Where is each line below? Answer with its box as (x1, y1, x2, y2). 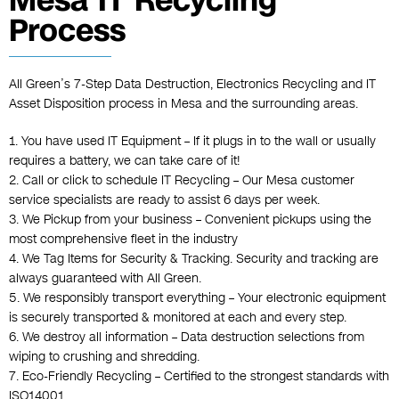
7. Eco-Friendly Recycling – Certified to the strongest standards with (9, 368, 389, 386)
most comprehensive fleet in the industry (9, 231, 238, 248)
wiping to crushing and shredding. (9, 348, 199, 366)
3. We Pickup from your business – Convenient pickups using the (9, 211, 371, 229)
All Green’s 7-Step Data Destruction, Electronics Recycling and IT (9, 76, 376, 94)
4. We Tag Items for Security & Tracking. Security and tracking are (9, 250, 379, 268)
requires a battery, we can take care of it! (9, 152, 240, 170)
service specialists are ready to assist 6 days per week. (9, 191, 320, 209)
